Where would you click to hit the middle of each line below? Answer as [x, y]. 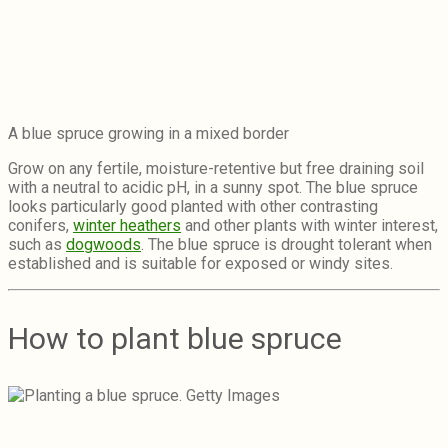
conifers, [40, 226]
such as [37, 245]
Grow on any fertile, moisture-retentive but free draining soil [216, 169]
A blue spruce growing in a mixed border [148, 134]
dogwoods [103, 245]
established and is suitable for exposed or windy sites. [202, 264]
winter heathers [127, 226]
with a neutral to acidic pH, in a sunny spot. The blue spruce [213, 188]
